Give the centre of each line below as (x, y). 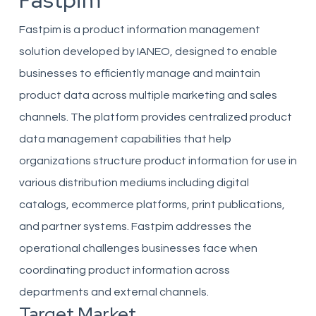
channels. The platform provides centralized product (155, 117)
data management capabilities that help (125, 139)
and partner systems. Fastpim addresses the (135, 226)
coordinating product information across (124, 270)
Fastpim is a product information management (139, 30)
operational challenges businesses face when (138, 248)
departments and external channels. (114, 292)
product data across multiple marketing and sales (148, 95)
